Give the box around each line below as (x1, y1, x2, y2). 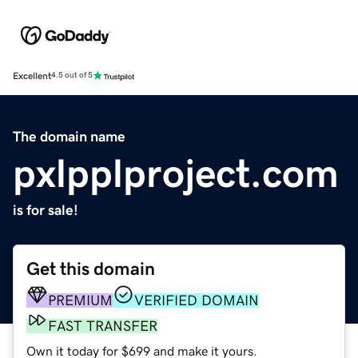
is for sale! (13, 202, 78, 217)
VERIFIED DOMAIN (134, 292, 259, 308)
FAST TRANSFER (48, 318, 157, 333)
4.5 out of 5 (51, 71, 93, 80)
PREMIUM (48, 292, 113, 308)
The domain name (13, 129, 125, 144)
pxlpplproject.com (13, 153, 339, 193)
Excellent (13, 70, 51, 81)
